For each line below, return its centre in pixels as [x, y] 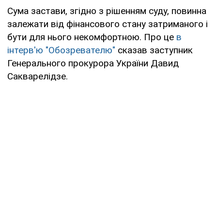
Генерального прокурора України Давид [93, 63]
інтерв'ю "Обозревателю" [61, 50]
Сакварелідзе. [38, 76]
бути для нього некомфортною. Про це [92, 37]
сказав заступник [154, 50]
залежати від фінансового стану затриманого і [108, 24]
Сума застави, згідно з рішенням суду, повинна [107, 11]
